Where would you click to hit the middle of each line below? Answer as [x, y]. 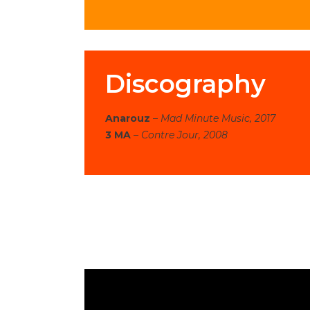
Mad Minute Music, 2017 [218, 119]
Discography [185, 84]
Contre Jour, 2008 [183, 135]
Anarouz [128, 119]
